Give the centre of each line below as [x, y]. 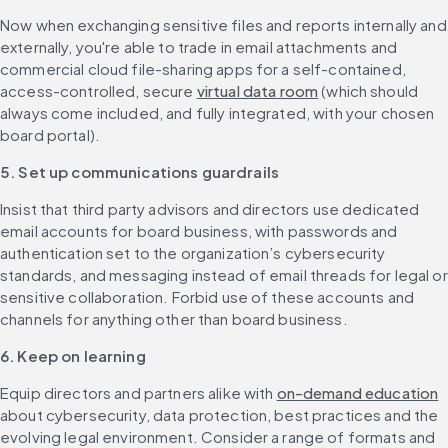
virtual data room [257, 91]
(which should [368, 91]
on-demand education [357, 393]
